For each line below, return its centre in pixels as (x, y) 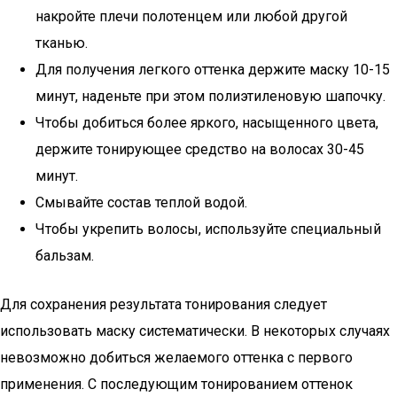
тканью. (62, 43)
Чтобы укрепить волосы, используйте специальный (208, 229)
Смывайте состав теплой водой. (141, 202)
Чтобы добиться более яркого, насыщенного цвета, (207, 123)
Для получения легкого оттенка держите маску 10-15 (213, 70)
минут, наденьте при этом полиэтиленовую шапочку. (210, 96)
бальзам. (65, 256)
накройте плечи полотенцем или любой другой (191, 16)
